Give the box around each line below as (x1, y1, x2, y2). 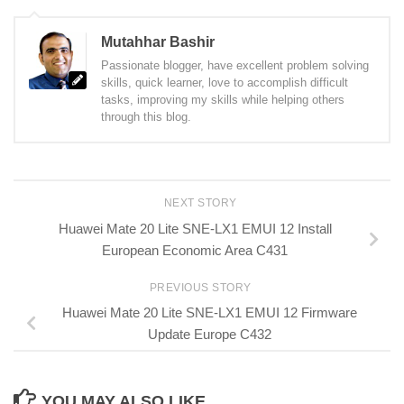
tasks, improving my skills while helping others (101, 92, 344, 106)
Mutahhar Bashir (101, 33, 215, 50)
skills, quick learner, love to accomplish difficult (101, 75, 348, 89)
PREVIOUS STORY (149, 280, 255, 294)
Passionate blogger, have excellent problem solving (101, 58, 369, 72)
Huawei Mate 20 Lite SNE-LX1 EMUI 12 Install (58, 220, 332, 236)
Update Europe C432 (147, 326, 271, 343)
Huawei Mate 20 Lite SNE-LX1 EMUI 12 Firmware (61, 305, 357, 321)
